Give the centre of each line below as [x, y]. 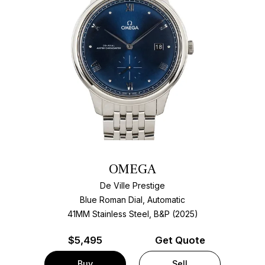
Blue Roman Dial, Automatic [132, 200]
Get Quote [180, 240]
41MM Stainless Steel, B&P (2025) [132, 214]
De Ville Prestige [132, 186]
